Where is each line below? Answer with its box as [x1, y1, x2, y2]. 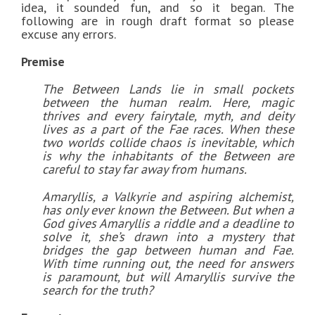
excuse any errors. [21, 26, 116, 43]
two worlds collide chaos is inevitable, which [42, 134, 294, 151]
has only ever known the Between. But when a [42, 202, 294, 219]
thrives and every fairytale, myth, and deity [42, 108, 294, 124]
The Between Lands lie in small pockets [42, 81, 294, 98]
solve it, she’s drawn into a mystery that [42, 229, 294, 245]
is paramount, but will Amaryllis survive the [42, 269, 294, 285]
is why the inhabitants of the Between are [42, 148, 294, 165]
